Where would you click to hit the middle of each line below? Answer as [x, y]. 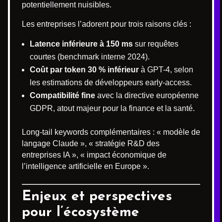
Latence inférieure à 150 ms [81, 44]
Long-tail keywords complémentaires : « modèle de [111, 132]
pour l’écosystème [81, 212]
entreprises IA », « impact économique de [94, 155]
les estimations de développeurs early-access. [111, 82]
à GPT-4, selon [166, 69]
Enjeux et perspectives [97, 196]
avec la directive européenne [147, 95]
